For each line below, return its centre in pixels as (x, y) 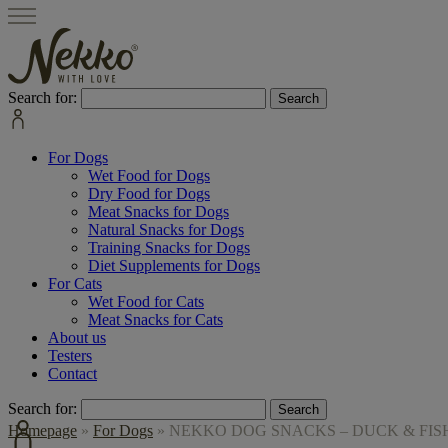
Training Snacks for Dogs (169, 247)
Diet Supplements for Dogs (174, 265)
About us (77, 337)
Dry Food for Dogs (149, 193)
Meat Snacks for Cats (155, 319)
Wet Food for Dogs (149, 175)
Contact (72, 373)
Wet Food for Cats (146, 301)
